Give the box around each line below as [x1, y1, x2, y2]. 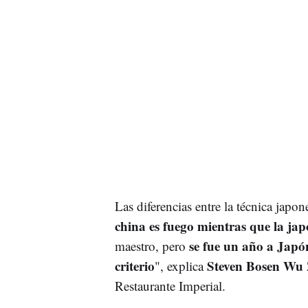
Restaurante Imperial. [114, 277, 225, 295]
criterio [114, 256, 155, 276]
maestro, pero [114, 237, 189, 255]
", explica [154, 257, 207, 275]
